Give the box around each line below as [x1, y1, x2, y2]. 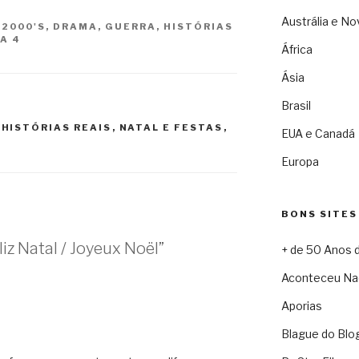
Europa [280, 155, 319, 169]
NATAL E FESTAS [119, 122, 224, 134]
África [280, 42, 313, 57]
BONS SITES [280, 208, 357, 220]
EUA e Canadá [280, 127, 355, 141]
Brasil [280, 99, 311, 113]
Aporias [280, 299, 322, 313]
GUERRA [105, 20, 156, 32]
